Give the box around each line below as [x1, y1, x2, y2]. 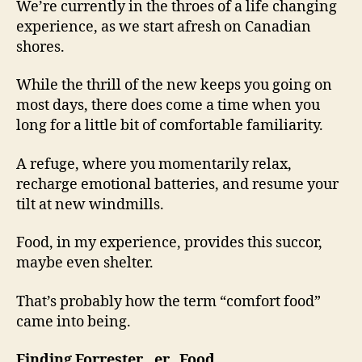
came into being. [16, 312, 131, 331]
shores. [16, 37, 65, 57]
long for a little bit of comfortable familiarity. [16, 116, 323, 136]
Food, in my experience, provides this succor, [16, 234, 322, 253]
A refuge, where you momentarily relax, [16, 154, 292, 174]
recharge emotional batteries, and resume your [16, 175, 339, 194]
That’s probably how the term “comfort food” [16, 292, 321, 311]
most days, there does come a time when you [16, 96, 320, 116]
